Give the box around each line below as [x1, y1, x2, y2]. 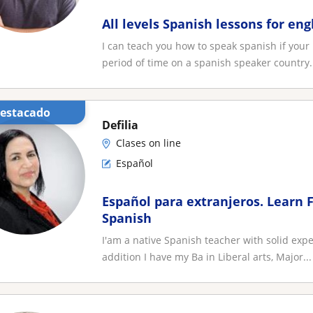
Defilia [102, 117, 138, 133]
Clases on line [116, 136, 181, 150]
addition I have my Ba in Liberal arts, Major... [102, 250, 312, 263]
